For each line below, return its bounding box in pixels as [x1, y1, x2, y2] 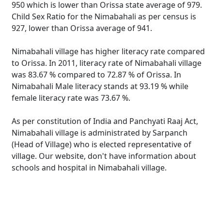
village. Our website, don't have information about [12, 151, 196, 161]
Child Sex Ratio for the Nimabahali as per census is [12, 11, 196, 22]
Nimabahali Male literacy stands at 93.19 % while [12, 81, 188, 92]
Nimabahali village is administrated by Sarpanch [12, 127, 187, 138]
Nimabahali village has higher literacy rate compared [12, 46, 205, 57]
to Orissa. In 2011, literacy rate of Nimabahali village [12, 58, 201, 68]
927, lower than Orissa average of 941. [12, 23, 152, 33]
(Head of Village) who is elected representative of [12, 139, 191, 150]
